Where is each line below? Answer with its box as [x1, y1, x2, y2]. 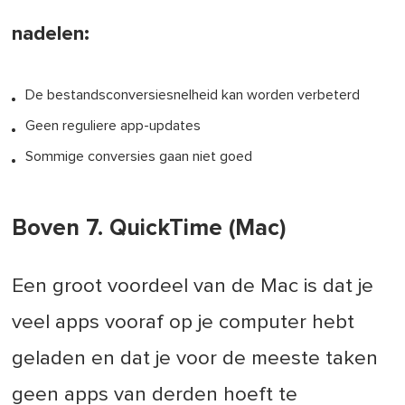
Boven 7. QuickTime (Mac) [12, 217, 287, 240]
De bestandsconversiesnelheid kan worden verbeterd [25, 87, 361, 102]
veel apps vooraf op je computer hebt [12, 312, 355, 334]
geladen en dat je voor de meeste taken [12, 348, 379, 370]
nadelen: [12, 23, 90, 44]
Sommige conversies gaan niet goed [25, 148, 253, 164]
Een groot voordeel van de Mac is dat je [12, 276, 374, 297]
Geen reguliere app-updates [25, 118, 202, 133]
